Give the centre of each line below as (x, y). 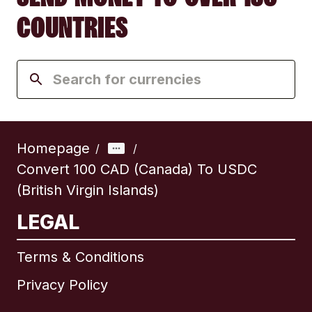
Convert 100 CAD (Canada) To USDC (137, 170)
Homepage (53, 149)
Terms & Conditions (80, 257)
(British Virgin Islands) (88, 190)
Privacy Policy (62, 285)
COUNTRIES (72, 28)
